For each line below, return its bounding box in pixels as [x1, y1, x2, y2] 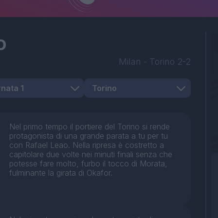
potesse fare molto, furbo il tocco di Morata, [9, 159, 168, 169]
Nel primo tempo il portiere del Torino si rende [9, 122, 170, 132]
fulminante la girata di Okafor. [9, 168, 113, 178]
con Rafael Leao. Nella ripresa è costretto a [9, 140, 164, 150]
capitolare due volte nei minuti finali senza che [9, 149, 173, 160]
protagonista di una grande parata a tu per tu [9, 131, 168, 141]
